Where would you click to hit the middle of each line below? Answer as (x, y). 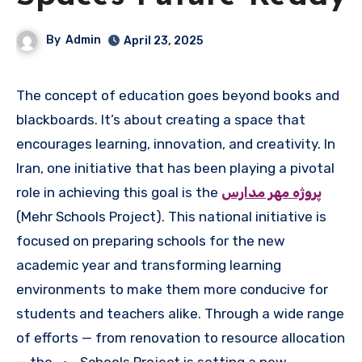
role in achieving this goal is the (119, 193)
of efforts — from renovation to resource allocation (181, 338)
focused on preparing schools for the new (151, 241)
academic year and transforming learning (149, 265)
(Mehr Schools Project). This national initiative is (171, 217)
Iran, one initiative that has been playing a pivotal (175, 168)
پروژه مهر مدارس (271, 193)
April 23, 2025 (164, 41)
